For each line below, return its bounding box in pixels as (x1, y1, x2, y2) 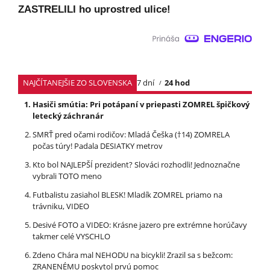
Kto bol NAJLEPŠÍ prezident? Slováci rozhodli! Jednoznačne (33, 159, 240, 171)
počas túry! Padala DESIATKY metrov (33, 140, 163, 152)
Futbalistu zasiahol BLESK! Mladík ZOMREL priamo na (33, 189, 222, 201)
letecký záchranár (33, 110, 104, 122)
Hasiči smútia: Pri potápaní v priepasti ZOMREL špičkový (33, 99, 250, 110)
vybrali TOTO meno (33, 171, 102, 182)
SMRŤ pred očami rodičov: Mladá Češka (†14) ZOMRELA (33, 129, 230, 140)
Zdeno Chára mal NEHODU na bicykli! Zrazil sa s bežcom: (33, 250, 233, 261)
